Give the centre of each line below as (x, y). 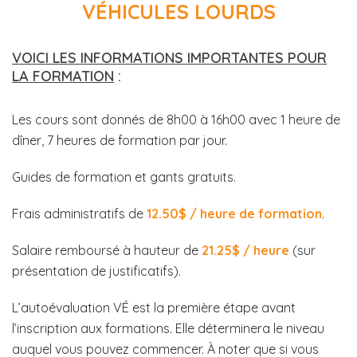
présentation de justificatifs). (96, 271)
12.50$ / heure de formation (233, 214)
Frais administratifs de (78, 214)
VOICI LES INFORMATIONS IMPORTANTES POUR (169, 58)
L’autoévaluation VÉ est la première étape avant (154, 308)
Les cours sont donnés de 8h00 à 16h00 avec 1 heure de (176, 120)
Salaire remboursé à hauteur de (107, 250)
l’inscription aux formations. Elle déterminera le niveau (168, 328)
